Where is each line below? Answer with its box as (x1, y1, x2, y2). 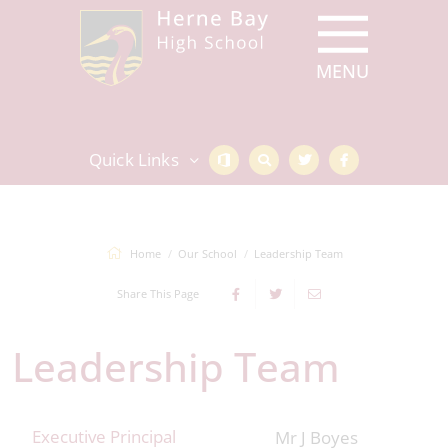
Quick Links (88, 147, 179, 171)
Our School (177, 246, 237, 261)
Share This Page (117, 286, 199, 301)
